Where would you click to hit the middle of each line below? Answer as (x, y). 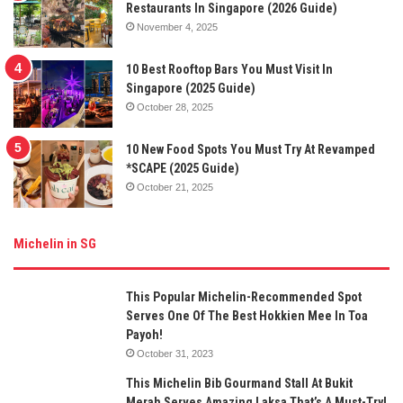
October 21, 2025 (175, 188)
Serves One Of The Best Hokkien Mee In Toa (247, 316)
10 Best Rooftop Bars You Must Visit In (229, 70)
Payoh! (144, 335)
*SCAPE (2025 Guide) (183, 169)
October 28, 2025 (175, 107)
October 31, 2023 (175, 354)
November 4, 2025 (177, 27)
